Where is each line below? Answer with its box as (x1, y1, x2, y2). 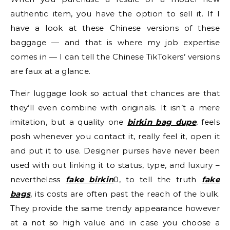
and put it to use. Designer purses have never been (10, 146, 220, 156)
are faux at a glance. (10, 66, 91, 76)
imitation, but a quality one (10, 117, 128, 127)
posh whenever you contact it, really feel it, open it (10, 131, 220, 141)
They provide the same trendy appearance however (10, 203, 220, 213)
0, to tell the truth (113, 175, 202, 184)
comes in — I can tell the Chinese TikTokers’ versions (10, 52, 220, 62)
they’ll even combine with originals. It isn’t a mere (10, 103, 220, 112)
